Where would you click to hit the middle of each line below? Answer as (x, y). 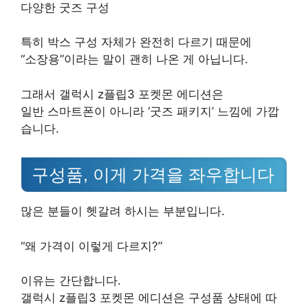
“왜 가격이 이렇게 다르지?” (91, 246)
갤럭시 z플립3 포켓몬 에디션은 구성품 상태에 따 (149, 298)
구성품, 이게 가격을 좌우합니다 (153, 175)
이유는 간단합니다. (71, 281)
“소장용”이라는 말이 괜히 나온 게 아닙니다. (134, 59)
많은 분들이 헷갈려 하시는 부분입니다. (123, 211)
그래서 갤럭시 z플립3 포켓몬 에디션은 (122, 94)
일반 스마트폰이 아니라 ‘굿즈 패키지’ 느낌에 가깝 (150, 111)
